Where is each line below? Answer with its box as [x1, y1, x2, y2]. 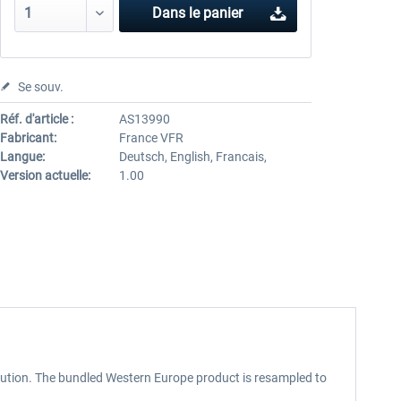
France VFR [118, 131, 183, 145]
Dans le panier [152, 4, 243, 21]
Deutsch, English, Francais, [118, 149, 267, 164]
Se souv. [17, 80, 64, 94]
